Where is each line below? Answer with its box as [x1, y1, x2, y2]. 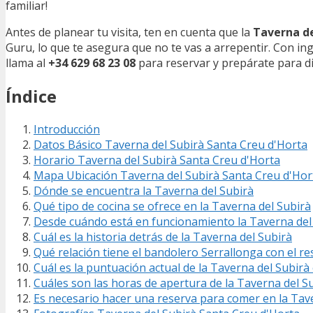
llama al [6, 54, 48, 71]
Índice [6, 84, 57, 108]
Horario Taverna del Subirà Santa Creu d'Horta [34, 152, 280, 168]
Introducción [34, 121, 100, 137]
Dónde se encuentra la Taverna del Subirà [34, 182, 254, 198]
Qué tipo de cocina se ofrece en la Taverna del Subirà [34, 198, 311, 214]
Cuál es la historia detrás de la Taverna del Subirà [34, 228, 292, 245]
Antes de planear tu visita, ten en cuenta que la [6, 24, 253, 40]
